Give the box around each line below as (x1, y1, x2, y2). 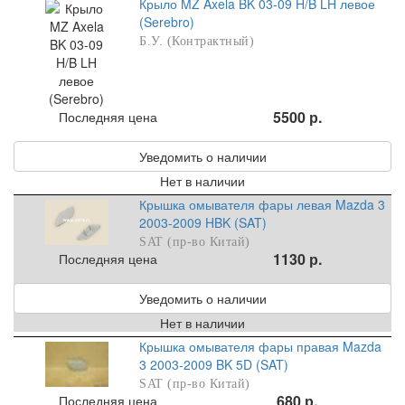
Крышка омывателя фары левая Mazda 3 (139, 195, 386, 214)
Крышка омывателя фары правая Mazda (139, 337, 382, 356)
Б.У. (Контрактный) (139, 34, 255, 49)
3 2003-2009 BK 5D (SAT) (139, 355, 289, 374)
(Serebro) (139, 13, 195, 32)
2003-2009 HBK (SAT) (139, 213, 268, 232)
